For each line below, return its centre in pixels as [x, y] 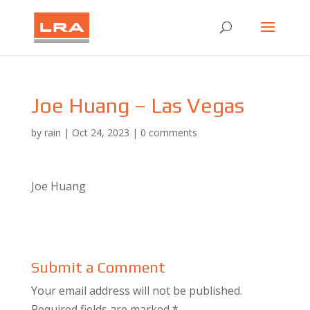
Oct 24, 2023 [100, 133]
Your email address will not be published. [136, 291]
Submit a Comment [98, 267]
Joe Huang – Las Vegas [137, 106]
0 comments [168, 133]
